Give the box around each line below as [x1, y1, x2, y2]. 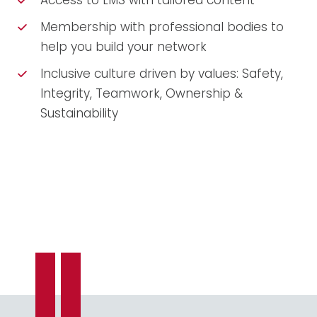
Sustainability [40, 105, 118, 122]
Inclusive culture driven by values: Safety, [40, 65, 283, 83]
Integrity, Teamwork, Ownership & [40, 85, 243, 103]
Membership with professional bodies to [40, 18, 284, 36]
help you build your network [40, 38, 207, 56]
